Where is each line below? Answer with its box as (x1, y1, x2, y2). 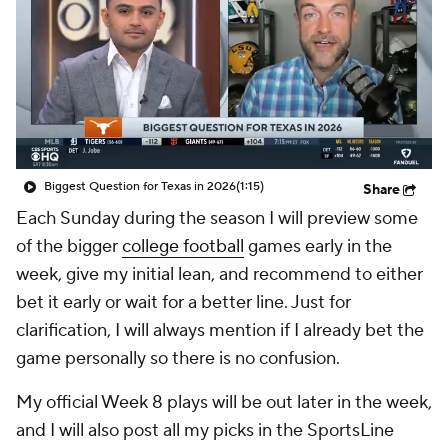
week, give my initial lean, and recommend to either (16, 263, 423, 286)
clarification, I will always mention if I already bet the (16, 319, 424, 342)
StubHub (210, 32, 276, 52)
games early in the (244, 235, 392, 258)
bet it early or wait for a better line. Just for (16, 291, 351, 314)
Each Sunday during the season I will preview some (16, 207, 418, 230)
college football (122, 235, 244, 258)
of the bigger (16, 235, 122, 258)
